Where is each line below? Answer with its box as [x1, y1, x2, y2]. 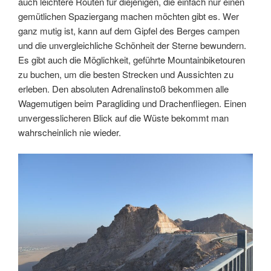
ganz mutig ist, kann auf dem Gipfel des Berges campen [18, 24, 240, 38]
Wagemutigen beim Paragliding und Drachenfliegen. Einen [18, 97, 246, 110]
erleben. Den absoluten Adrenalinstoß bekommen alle [18, 82, 229, 96]
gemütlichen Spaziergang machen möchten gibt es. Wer [18, 10, 239, 23]
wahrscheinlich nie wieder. [18, 126, 121, 139]
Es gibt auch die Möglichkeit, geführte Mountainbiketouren [18, 53, 245, 67]
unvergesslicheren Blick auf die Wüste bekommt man [18, 111, 229, 125]
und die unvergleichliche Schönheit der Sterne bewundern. [18, 39, 246, 52]
